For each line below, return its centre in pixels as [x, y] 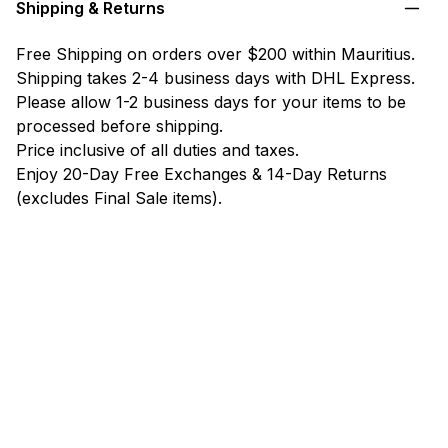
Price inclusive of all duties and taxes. [157, 150]
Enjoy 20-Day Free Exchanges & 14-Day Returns [201, 174]
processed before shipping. [119, 126]
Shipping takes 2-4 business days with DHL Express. [215, 78]
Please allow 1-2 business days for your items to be [210, 102]
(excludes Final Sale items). [118, 198]
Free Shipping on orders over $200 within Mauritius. [215, 54]
